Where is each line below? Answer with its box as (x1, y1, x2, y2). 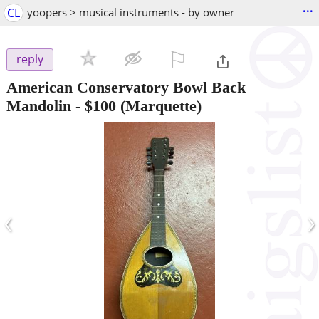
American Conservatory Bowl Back (6, 78, 246, 96)
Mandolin (6, 96, 71, 115)
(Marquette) (116, 96, 202, 115)
